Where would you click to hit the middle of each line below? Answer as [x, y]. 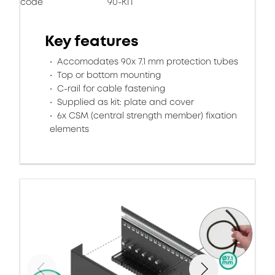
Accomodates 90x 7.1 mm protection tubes [146, 61]
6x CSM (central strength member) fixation [146, 115]
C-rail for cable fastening [110, 88]
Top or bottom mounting [108, 75]
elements [69, 129]
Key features [92, 41]
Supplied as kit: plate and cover [124, 102]
